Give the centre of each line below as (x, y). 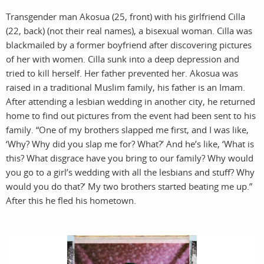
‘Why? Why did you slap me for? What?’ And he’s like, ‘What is (130, 144)
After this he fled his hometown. (71, 201)
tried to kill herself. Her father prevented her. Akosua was (122, 73)
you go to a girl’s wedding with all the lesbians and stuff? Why (130, 172)
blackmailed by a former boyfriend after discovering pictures (129, 45)
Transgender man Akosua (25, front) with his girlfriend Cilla (126, 17)
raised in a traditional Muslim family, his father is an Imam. (126, 88)
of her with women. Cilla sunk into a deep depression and (123, 59)
